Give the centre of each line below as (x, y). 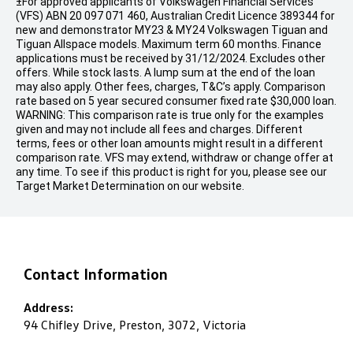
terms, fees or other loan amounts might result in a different (169, 143)
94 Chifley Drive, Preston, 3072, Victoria (135, 325)
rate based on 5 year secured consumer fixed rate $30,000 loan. (176, 101)
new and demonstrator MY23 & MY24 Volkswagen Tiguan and (172, 30)
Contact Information (96, 273)
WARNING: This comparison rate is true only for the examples (170, 115)
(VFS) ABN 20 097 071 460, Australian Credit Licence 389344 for (175, 16)
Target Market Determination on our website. (130, 186)
